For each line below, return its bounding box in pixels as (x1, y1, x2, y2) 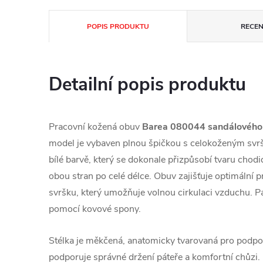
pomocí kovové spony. (49, 203, 143, 216)
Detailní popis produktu (49, 72, 246, 97)
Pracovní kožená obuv (49, 120, 142, 134)
